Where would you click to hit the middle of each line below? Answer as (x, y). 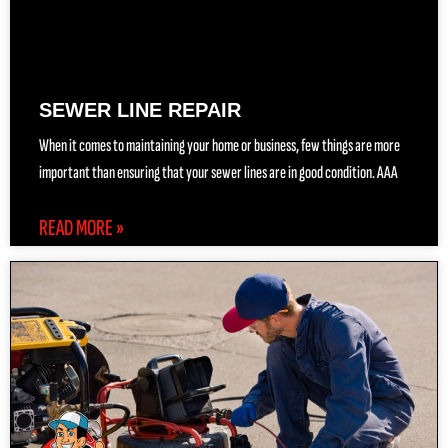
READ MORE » (81, 227)
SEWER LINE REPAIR (140, 109)
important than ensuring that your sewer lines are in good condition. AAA (218, 172)
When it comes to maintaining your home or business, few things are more (219, 145)
